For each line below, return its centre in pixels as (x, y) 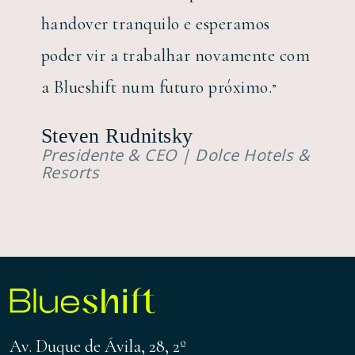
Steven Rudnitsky (117, 136)
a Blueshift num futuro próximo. (157, 87)
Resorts (70, 172)
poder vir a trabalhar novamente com (176, 55)
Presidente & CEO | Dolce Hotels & (176, 155)
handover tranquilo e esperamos (155, 24)
